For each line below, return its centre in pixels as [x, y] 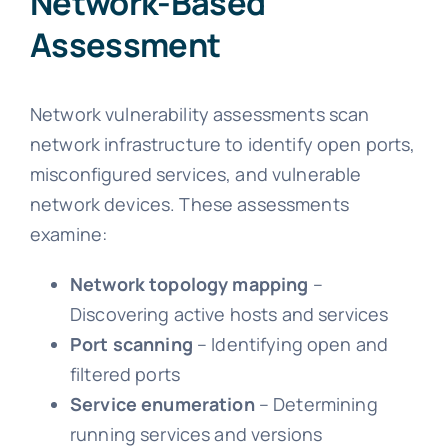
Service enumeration [162, 404]
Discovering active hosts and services [229, 314]
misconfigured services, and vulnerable [195, 174]
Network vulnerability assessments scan [199, 114]
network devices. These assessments [189, 204]
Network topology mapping [189, 284]
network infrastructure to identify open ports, [222, 144]
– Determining [316, 404]
